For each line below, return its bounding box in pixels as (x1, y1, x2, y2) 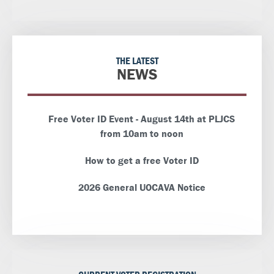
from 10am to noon (100, 127, 183, 141)
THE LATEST (116, 54, 158, 68)
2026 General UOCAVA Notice (78, 181, 206, 194)
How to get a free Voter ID (84, 154, 199, 168)
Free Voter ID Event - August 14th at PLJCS (48, 113, 235, 126)
